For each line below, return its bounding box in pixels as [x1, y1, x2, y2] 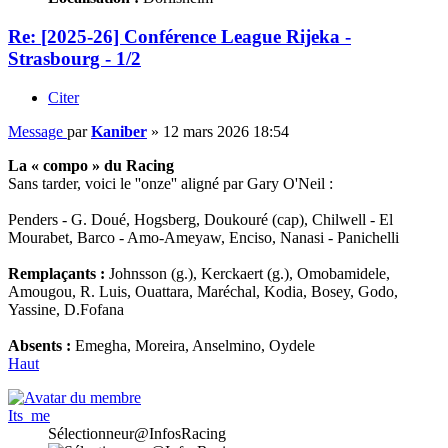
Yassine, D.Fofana [8, 300, 124, 318]
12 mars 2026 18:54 [163, 122, 289, 140]
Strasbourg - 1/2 [8, 48, 141, 70]
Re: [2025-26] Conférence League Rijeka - [8, 26, 351, 48]
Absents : [8, 336, 71, 354]
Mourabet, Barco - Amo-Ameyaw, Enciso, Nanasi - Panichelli [8, 228, 399, 246]
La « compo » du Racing [8, 156, 174, 174]
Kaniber [91, 122, 147, 140]
